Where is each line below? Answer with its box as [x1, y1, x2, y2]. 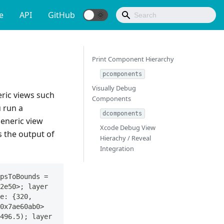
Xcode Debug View [100, 123, 155, 132]
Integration [100, 144, 134, 153]
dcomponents [102, 110, 142, 117]
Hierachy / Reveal [100, 133, 151, 142]
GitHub [48, 9, 75, 20]
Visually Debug [92, 83, 136, 92]
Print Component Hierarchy [92, 54, 174, 63]
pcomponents [102, 70, 142, 77]
